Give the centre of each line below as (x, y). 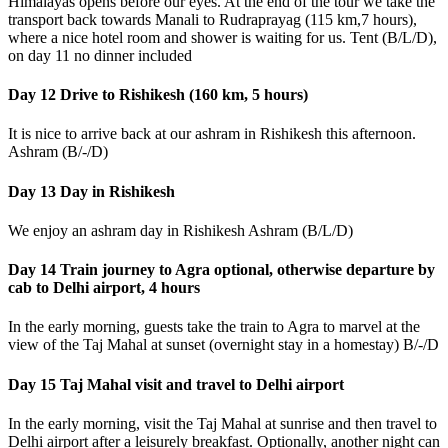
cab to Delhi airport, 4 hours (104, 288)
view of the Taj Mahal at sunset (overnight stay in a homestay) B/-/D (223, 345)
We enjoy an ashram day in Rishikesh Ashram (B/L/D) (180, 230)
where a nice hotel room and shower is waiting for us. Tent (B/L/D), (222, 37)
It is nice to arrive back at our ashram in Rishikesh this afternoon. (212, 134)
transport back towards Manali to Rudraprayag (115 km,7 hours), (212, 19)
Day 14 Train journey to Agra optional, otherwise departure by (221, 270)
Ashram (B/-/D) (58, 152)
